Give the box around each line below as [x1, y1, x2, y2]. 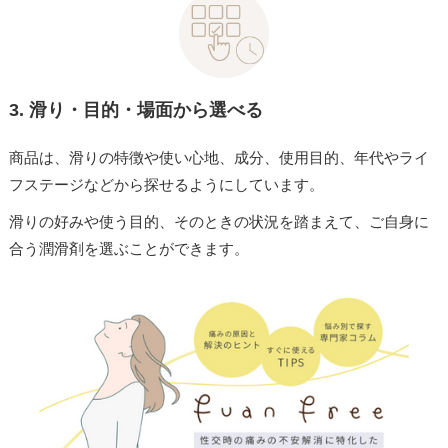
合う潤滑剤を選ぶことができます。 [8, 239, 249, 257]
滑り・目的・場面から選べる [23, 100, 263, 121]
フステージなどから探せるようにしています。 [8, 175, 324, 193]
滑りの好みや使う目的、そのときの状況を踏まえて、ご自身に [8, 212, 429, 230]
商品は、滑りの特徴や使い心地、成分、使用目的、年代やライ [8, 148, 429, 166]
